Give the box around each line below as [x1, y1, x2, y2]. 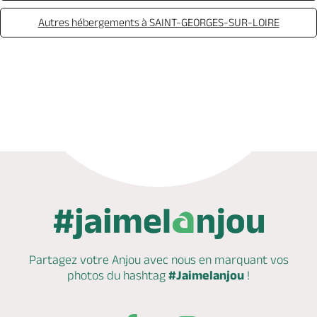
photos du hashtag [67, 268, 168, 282]
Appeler [72, 84, 108, 96]
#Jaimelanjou [168, 268, 244, 282]
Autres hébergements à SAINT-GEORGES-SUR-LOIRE [38, 16, 279, 28]
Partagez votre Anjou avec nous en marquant [28, 253, 267, 267]
